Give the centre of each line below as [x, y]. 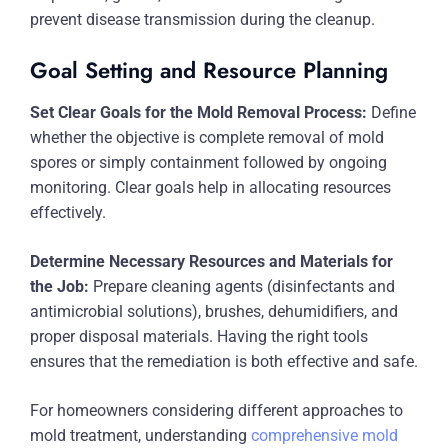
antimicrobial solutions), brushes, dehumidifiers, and [214, 311]
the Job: [59, 286]
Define [391, 112]
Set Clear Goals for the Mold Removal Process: [198, 112]
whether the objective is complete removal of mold [207, 137]
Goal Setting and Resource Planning [209, 70]
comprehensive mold [324, 435]
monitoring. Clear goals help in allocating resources [210, 187]
